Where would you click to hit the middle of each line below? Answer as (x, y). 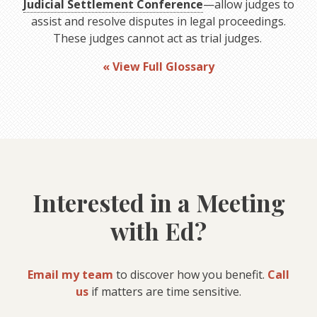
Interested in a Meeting (158, 202)
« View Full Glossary (158, 66)
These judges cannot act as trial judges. (158, 38)
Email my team (70, 275)
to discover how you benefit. (190, 275)
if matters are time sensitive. (165, 292)
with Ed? (158, 230)
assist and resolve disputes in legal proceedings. (158, 21)
